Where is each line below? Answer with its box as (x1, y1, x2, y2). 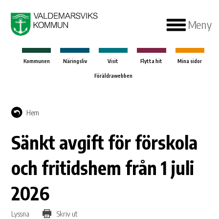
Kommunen (23, 58, 50, 65)
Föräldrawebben (94, 72, 132, 79)
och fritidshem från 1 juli (11, 156, 195, 179)
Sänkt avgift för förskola (11, 131, 198, 154)
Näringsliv (63, 58, 87, 65)
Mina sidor (177, 58, 202, 65)
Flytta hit (140, 58, 163, 65)
